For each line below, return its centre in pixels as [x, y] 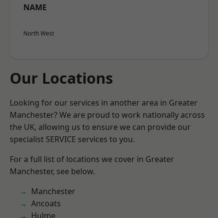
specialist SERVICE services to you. [72, 139]
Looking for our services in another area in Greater [104, 103]
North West [39, 33]
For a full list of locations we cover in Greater [92, 159]
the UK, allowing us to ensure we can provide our [100, 127]
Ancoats [46, 203]
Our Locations [61, 78]
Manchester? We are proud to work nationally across [107, 115]
